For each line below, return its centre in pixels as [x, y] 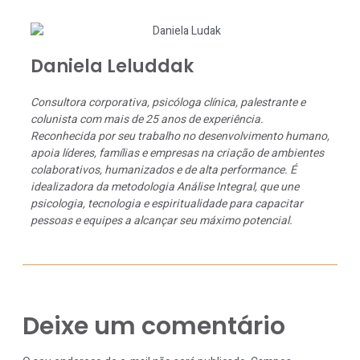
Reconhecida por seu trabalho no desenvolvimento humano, [180, 136]
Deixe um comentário [154, 326]
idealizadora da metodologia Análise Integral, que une [165, 186]
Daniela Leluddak [112, 66]
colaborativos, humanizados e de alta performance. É [164, 170]
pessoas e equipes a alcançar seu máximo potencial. [162, 220]
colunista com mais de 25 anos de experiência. [147, 119]
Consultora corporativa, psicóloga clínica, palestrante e [168, 102]
